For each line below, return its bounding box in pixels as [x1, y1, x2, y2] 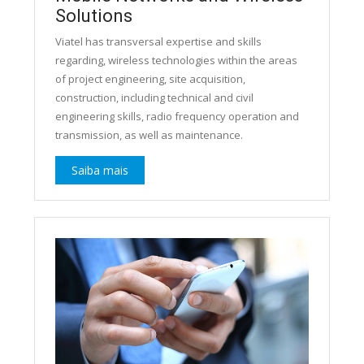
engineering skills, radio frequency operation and [54, 109, 299, 124]
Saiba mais [71, 162, 128, 179]
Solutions [54, 6, 132, 27]
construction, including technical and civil [54, 90, 253, 106]
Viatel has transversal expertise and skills [54, 34, 262, 50]
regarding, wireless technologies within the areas [54, 53, 297, 68]
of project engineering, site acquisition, [54, 71, 245, 87]
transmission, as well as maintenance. [54, 128, 243, 143]
